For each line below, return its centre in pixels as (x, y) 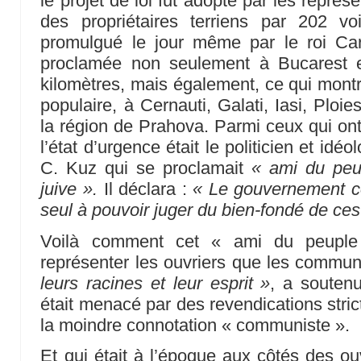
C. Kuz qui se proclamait (146, 168)
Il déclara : (145, 189)
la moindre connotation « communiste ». (195, 325)
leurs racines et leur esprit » (156, 283)
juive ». (69, 189)
